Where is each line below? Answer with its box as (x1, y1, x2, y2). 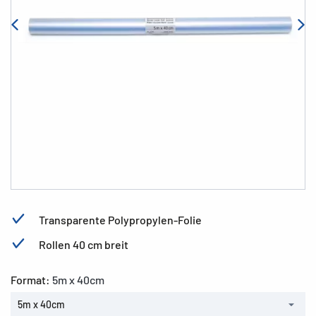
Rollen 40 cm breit (39, 238, 128, 251)
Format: (11, 273, 52, 286)
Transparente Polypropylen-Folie (39, 213, 202, 226)
